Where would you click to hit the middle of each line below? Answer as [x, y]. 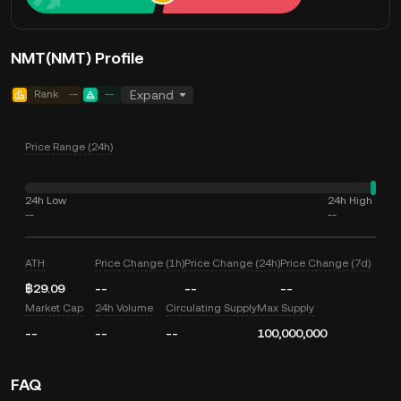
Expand [152, 95]
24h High [350, 200]
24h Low [46, 200]
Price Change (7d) [326, 263]
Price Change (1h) [140, 263]
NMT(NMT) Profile [77, 58]
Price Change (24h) [233, 263]
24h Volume [124, 308]
